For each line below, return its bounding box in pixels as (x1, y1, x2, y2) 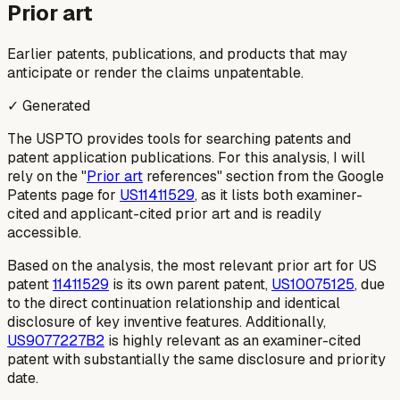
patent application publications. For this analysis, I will (7, 147, 365, 167)
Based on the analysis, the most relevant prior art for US (7, 255, 377, 275)
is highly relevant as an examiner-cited (104, 330, 361, 350)
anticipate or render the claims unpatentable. (7, 62, 304, 82)
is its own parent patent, (109, 274, 271, 294)
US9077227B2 (7, 330, 104, 350)
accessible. (7, 222, 81, 242)
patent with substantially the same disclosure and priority (7, 349, 386, 369)
